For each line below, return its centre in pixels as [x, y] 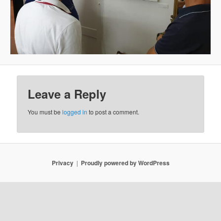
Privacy [62, 163]
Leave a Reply [67, 94]
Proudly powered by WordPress [125, 163]
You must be [45, 112]
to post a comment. [113, 112]
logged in [75, 112]
